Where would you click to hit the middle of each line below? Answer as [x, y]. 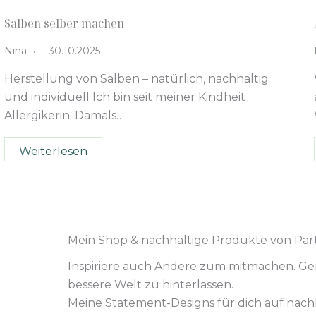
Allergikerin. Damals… [64, 115]
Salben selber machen [64, 23]
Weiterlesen [53, 151]
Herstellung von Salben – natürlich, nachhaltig [136, 78]
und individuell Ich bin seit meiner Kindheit [125, 97]
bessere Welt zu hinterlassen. [151, 284]
